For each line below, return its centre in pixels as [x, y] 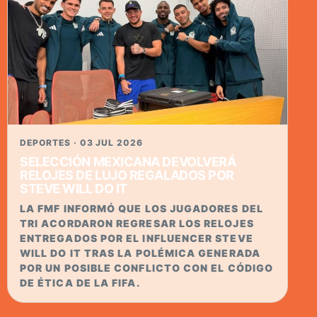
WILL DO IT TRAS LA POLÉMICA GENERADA [140, 253]
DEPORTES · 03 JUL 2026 [82, 143]
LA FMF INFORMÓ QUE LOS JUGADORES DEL [142, 209]
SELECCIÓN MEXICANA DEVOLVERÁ [128, 162]
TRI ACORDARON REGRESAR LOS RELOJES [137, 224]
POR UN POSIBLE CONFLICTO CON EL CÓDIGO [147, 268]
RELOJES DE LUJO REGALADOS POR [127, 175]
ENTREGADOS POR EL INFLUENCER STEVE [137, 238]
